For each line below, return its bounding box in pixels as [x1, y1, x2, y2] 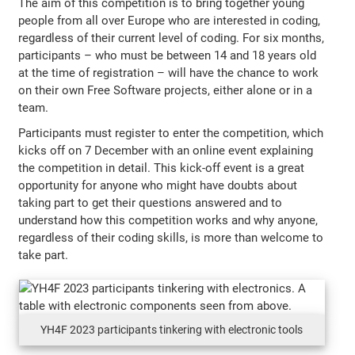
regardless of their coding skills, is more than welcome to [18, 230, 324, 245]
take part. [18, 247, 69, 262]
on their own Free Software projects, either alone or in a [18, 82, 313, 97]
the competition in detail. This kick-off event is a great [18, 160, 305, 175]
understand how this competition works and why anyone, [18, 212, 319, 227]
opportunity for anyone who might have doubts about [18, 177, 298, 193]
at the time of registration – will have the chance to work [18, 65, 319, 80]
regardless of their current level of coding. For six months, [18, 30, 325, 45]
